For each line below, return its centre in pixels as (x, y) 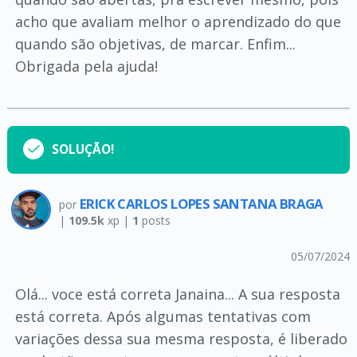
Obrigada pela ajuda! (86, 66)
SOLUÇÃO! (82, 149)
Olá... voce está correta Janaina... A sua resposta (177, 294)
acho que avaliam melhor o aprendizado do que (178, 22)
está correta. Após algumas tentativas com (163, 316)
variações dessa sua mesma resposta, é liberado (181, 339)
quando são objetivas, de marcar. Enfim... (155, 44)
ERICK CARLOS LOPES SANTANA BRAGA (201, 204)
